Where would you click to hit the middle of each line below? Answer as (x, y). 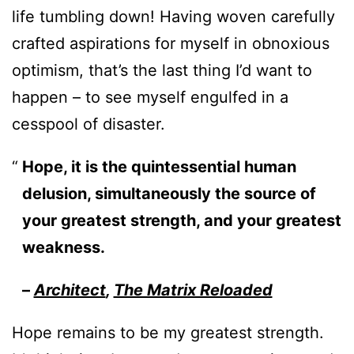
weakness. (63, 248)
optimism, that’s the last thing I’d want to (162, 71)
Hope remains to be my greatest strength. (168, 333)
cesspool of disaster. (88, 124)
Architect (70, 290)
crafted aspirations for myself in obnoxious (171, 44)
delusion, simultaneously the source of (169, 194)
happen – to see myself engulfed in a (150, 98)
